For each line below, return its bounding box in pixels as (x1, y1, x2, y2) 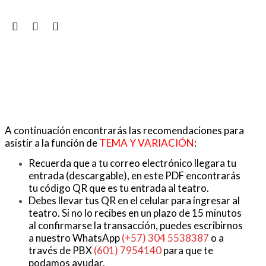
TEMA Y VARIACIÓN (99, 136, 194, 149)
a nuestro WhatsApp (28, 231, 122, 244)
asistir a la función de (5, 136, 99, 149)
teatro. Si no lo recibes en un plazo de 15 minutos (28, 206, 242, 219)
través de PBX (28, 243, 94, 256)
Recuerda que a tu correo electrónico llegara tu (28, 156, 236, 169)
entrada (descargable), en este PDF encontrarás (28, 169, 240, 182)
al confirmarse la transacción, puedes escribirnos (28, 218, 243, 232)
